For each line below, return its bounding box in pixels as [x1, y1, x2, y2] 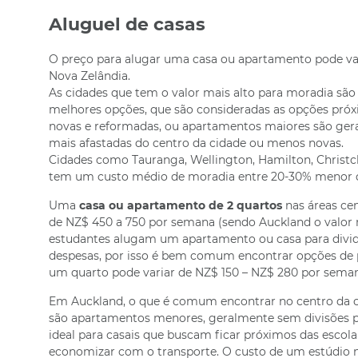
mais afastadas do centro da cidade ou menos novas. [48, 136, 344, 150]
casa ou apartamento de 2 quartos [78, 198, 282, 213]
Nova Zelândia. [48, 69, 130, 83]
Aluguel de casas [48, 14, 205, 35]
